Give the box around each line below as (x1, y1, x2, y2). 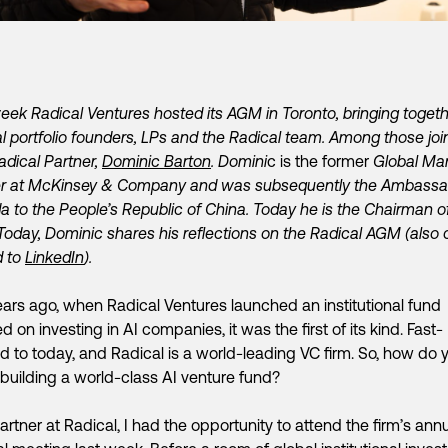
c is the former (267, 151, 373, 170)
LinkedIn (25, 247, 84, 266)
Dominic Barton (102, 151, 211, 170)
